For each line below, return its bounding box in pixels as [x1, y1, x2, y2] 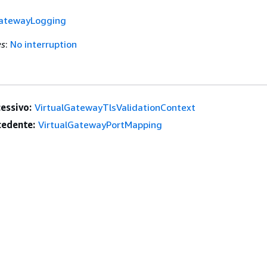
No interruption [10, 38, 77, 51]
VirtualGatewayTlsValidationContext [35, 101, 196, 114]
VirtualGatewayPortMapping [38, 119, 163, 131]
